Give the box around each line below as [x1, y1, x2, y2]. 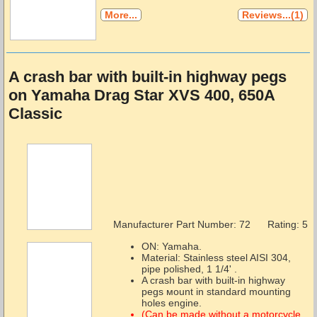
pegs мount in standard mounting [141, 285, 291, 297]
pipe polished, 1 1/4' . [141, 263, 237, 275]
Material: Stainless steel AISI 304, [141, 251, 291, 263]
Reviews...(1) [241, 9, 304, 21]
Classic [8, 105, 62, 123]
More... [104, 9, 137, 21]
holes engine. [141, 296, 202, 309]
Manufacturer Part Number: [113, 219, 236, 231]
